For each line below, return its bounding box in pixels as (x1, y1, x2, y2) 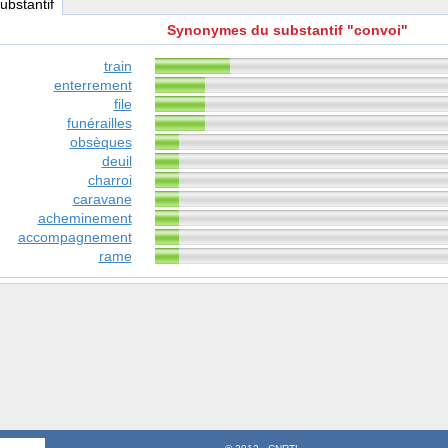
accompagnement (17, 229, 132, 246)
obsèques (69, 134, 132, 151)
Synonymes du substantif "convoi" (166, 22, 408, 39)
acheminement (37, 210, 132, 227)
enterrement (53, 77, 132, 94)
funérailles (66, 115, 132, 132)
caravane (72, 191, 132, 208)
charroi (87, 172, 132, 189)
